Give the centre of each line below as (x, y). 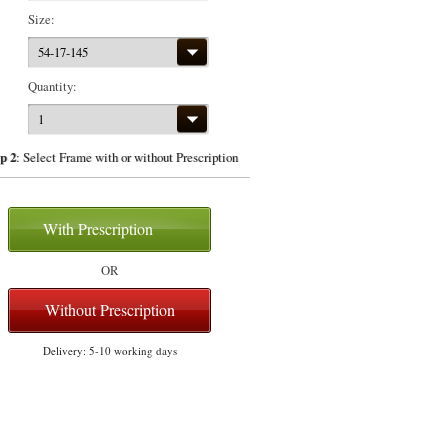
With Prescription (98, 229)
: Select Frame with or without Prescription (126, 156)
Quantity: (54, 85)
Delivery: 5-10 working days (110, 351)
